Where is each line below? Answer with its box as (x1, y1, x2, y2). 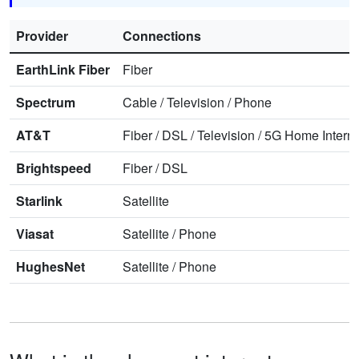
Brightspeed (16, 158, 91, 177)
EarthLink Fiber (16, 59, 110, 79)
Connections (123, 26, 201, 45)
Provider (16, 26, 68, 45)
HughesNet (16, 256, 85, 276)
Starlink (16, 191, 63, 210)
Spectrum (16, 92, 75, 111)
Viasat (16, 224, 54, 243)
